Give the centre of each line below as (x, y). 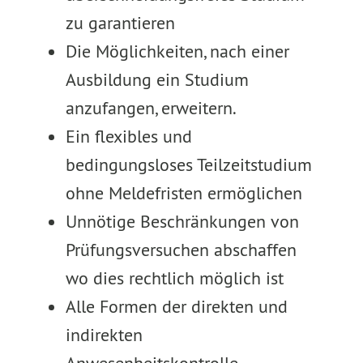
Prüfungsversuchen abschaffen (181, 250)
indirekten (104, 335)
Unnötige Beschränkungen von (182, 221)
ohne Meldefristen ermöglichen (184, 193)
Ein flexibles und (128, 136)
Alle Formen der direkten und (176, 306)
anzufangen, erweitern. (151, 108)
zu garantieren (120, 23)
